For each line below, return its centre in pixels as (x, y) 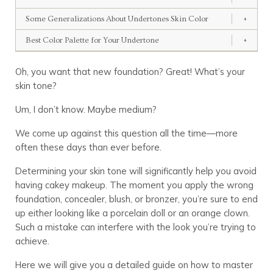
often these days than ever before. (88, 147)
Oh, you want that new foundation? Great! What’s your (130, 71)
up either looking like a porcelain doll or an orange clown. (132, 213)
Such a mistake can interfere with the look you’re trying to (135, 227)
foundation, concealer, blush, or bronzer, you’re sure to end (136, 199)
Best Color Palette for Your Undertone (92, 40)
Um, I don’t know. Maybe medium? (86, 109)
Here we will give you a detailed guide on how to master (134, 264)
